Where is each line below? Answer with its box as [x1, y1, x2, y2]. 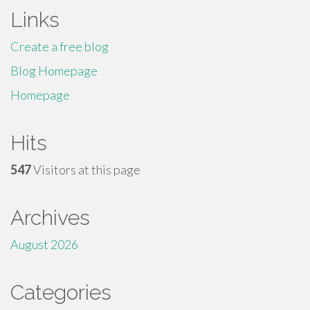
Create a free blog [10, 39, 109, 54]
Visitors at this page [31, 162, 140, 177]
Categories [10, 280, 111, 304]
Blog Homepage [10, 63, 98, 78]
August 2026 [10, 237, 78, 252]
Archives [10, 206, 90, 230]
